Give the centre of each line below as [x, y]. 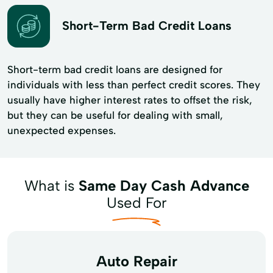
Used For [136, 202]
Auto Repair [136, 261]
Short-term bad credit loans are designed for [115, 69]
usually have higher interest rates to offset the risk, [130, 100]
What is [51, 185]
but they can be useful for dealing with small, [115, 115]
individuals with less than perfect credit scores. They [134, 84]
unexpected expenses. [62, 130]
